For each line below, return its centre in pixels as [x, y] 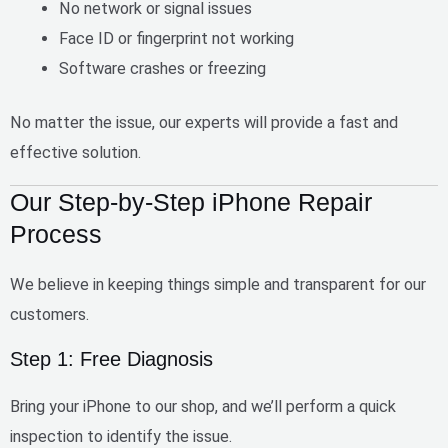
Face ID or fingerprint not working [177, 38]
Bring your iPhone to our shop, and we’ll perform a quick [203, 407]
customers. [49, 314]
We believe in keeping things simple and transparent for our [218, 284]
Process [56, 233]
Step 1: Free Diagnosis [111, 359]
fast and [368, 123]
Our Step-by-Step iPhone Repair [191, 201]
